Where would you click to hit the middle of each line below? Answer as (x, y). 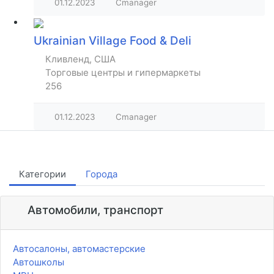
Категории (43, 174)
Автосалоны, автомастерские (79, 249)
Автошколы (39, 262)
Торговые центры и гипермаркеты (123, 73)
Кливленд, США (80, 59)
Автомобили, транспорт (94, 210)
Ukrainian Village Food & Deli (113, 41)
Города (102, 174)
